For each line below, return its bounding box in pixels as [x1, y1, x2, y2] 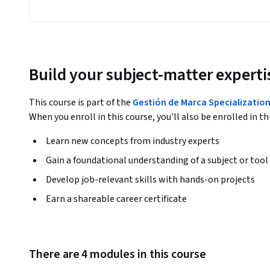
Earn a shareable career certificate [46, 192, 187, 206]
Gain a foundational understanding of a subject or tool [46, 153, 268, 167]
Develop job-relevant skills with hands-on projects [46, 172, 255, 186]
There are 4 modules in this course [29, 246, 206, 263]
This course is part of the [29, 95, 133, 109]
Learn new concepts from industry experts [46, 134, 219, 148]
